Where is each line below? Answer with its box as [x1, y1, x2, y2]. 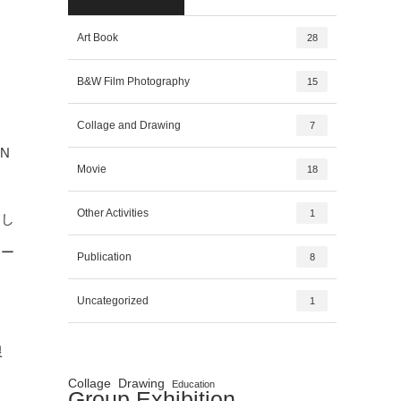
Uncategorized [77, 294, 149, 307]
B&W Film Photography [77, 75, 190, 88]
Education [172, 379, 215, 389]
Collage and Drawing [77, 119, 181, 132]
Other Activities [77, 207, 149, 219]
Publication [77, 251, 132, 263]
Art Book [77, 31, 118, 44]
